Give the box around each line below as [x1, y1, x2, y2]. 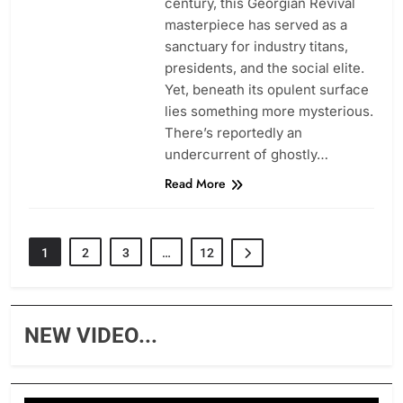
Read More [164, 175, 226, 193]
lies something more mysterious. [164, 103, 373, 121]
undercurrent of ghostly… [164, 146, 328, 164]
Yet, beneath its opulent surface [164, 81, 369, 99]
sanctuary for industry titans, [164, 38, 348, 56]
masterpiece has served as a [164, 16, 347, 34]
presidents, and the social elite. [164, 59, 364, 77]
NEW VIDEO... [24, 323, 157, 349]
